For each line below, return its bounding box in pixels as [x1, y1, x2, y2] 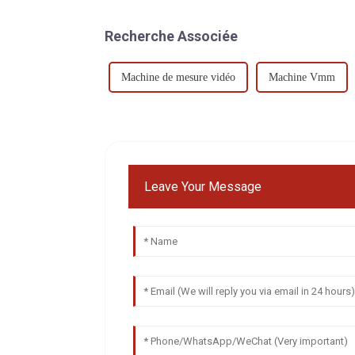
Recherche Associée [105, 27, 238, 44]
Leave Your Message [144, 178, 262, 194]
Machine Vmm [269, 71, 335, 83]
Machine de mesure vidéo [121, 71, 235, 83]
